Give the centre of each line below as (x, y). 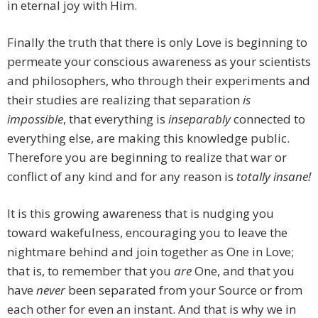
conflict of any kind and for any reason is (122, 177)
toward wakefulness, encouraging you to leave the (147, 233)
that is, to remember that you (91, 271)
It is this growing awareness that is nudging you (141, 214)
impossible (35, 119)
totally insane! (274, 177)
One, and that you (243, 271)
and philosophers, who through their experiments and (159, 81)
